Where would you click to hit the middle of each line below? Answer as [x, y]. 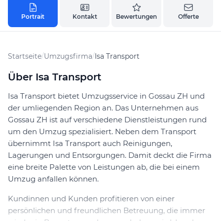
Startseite [25, 56]
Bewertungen [136, 17]
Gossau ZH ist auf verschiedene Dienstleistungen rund [107, 120]
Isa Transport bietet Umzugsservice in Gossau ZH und [106, 96]
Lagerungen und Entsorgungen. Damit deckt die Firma [110, 155]
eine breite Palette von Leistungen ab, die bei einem [104, 167]
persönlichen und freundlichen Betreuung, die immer [107, 211]
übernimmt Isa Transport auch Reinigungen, [90, 144]
